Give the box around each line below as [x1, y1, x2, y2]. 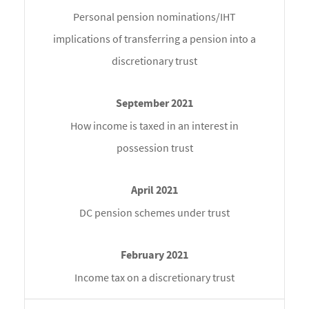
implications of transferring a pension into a [53, 32, 256, 46]
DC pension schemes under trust [79, 206, 230, 220]
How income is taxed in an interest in [70, 119, 239, 133]
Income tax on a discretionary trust [74, 270, 235, 285]
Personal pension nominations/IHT [73, 10, 236, 24]
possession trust [116, 141, 193, 155]
